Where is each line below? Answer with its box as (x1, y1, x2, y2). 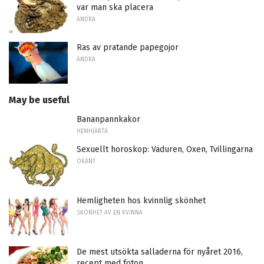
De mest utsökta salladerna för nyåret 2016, (77, 246, 243, 257)
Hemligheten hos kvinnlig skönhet (77, 196, 206, 206)
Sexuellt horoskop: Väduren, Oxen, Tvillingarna (77, 144, 253, 155)
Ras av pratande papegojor (77, 42, 179, 52)
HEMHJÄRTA (77, 128, 108, 136)
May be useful (9, 94, 70, 106)
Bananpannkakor (77, 114, 140, 125)
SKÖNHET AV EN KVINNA (77, 209, 143, 217)
